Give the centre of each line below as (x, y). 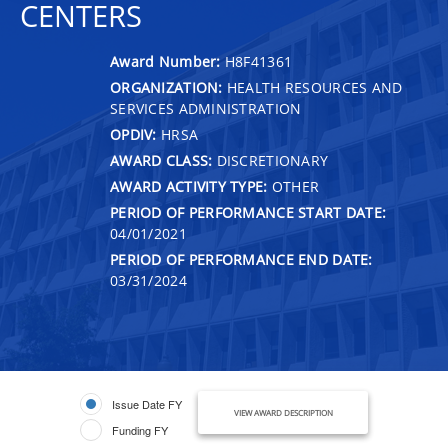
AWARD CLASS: (161, 160)
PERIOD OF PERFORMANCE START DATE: (248, 212)
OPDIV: (133, 134)
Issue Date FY (147, 403)
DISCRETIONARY (270, 160)
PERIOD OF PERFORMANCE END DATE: (241, 259)
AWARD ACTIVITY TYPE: (189, 186)
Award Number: (167, 61)
